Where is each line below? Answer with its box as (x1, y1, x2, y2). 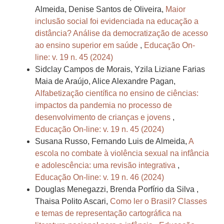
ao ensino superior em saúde (35, 41, 140, 50)
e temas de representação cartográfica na (35, 209, 181, 218)
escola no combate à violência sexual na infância (35, 149, 209, 158)
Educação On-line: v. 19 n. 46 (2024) (35, 173, 164, 182)
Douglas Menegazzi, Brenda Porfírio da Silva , (35, 185, 198, 194)
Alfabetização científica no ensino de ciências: (35, 89, 198, 98)
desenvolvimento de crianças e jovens (35, 113, 172, 122)
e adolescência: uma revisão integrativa (35, 161, 177, 170)
